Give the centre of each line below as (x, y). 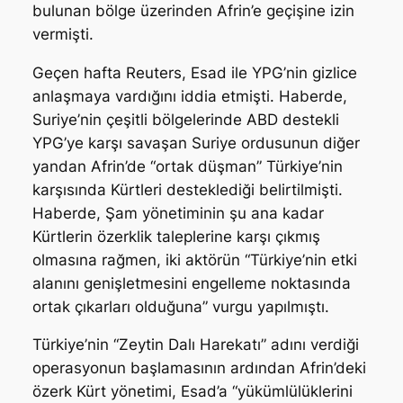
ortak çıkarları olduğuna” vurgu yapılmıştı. (180, 306)
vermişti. (63, 34)
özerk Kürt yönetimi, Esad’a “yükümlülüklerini (192, 392)
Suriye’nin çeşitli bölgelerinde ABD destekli (185, 119)
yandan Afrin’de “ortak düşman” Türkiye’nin (187, 166)
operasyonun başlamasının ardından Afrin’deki (199, 368)
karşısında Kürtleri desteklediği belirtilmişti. (187, 189)
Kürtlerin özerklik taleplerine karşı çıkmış (176, 236)
